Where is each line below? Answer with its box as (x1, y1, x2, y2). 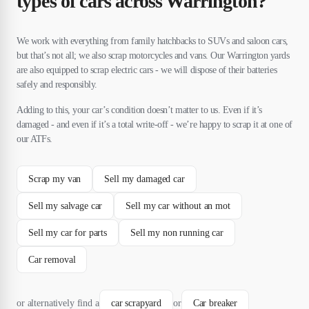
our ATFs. (17, 133, 52, 144)
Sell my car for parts (28, 227, 108, 238)
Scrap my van (28, 173, 81, 184)
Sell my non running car (130, 227, 223, 238)
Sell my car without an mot (126, 200, 230, 211)
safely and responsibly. (17, 79, 97, 90)
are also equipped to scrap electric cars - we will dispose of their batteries (17, 64, 277, 75)
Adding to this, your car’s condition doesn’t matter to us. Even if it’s (17, 104, 262, 115)
